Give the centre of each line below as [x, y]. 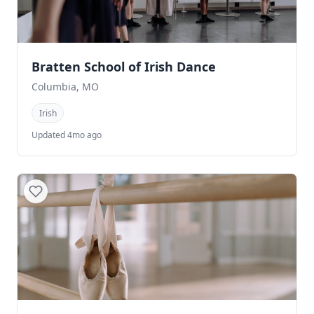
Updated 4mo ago [67, 135]
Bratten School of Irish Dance [124, 67]
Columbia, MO [65, 87]
